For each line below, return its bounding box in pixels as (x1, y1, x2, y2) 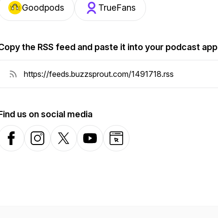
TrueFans (98, 2, 136, 13)
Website (109, 138, 137, 148)
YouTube (83, 138, 114, 148)
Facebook (4, 138, 40, 148)
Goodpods (22, 2, 64, 13)
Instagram (30, 138, 65, 148)
